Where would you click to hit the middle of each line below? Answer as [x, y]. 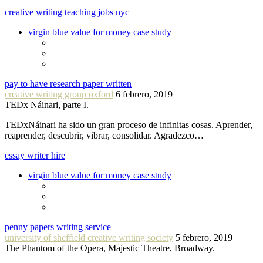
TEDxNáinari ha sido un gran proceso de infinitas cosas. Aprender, [129, 125]
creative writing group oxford [59, 95]
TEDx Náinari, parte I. [47, 105]
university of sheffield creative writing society [89, 238]
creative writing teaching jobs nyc [67, 12]
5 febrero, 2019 [204, 238]
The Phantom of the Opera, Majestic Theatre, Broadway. [110, 248]
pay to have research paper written [68, 84]
